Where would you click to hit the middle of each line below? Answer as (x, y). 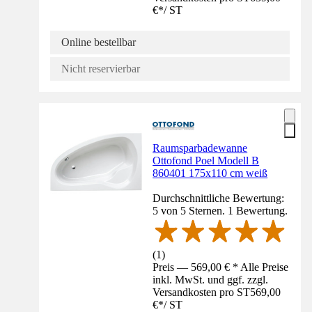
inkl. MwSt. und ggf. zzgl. (211, 280)
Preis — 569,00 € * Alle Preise (221, 267)
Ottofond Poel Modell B (206, 161)
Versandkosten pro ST (202, 292)
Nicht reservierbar (101, 69)
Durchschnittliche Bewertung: (219, 198)
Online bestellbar (99, 42)
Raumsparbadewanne (200, 148)
